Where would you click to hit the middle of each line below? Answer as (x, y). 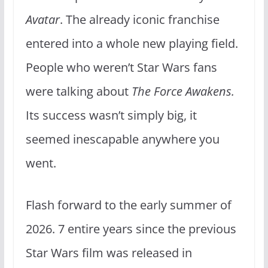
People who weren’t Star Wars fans (121, 67)
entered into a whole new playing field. (132, 43)
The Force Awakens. (183, 91)
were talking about (78, 91)
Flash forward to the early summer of (128, 205)
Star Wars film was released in (109, 252)
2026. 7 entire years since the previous (131, 229)
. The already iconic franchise (139, 19)
